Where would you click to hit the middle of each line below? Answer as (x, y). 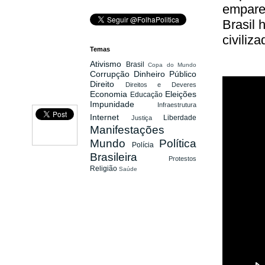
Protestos (182, 158)
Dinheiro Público (165, 74)
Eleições (181, 94)
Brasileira (129, 157)
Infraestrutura (177, 104)
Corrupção (112, 74)
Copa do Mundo (172, 64)
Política (178, 143)
